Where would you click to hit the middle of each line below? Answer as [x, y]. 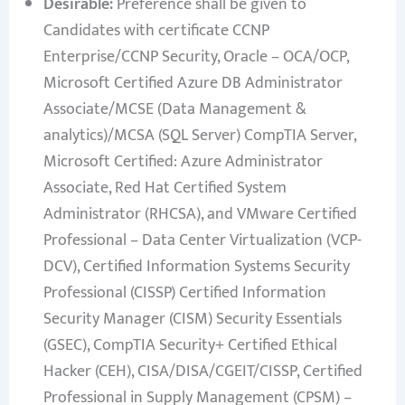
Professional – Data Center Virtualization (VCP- [202, 241]
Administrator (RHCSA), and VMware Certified [200, 215]
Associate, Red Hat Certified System [165, 188]
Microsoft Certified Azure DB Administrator [193, 84]
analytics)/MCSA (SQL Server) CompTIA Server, [199, 136]
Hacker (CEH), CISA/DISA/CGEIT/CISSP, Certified [202, 372]
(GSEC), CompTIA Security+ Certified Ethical [190, 346]
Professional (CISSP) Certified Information [184, 293]
